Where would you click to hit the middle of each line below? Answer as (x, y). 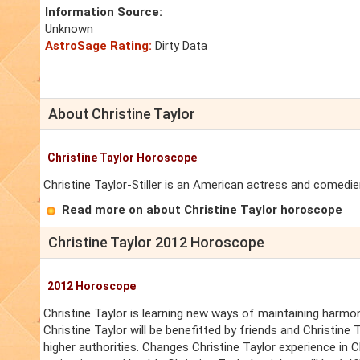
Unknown (69, 29)
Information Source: (104, 12)
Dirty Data (180, 46)
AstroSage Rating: (98, 46)
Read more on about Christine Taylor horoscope (202, 210)
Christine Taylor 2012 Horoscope (156, 243)
